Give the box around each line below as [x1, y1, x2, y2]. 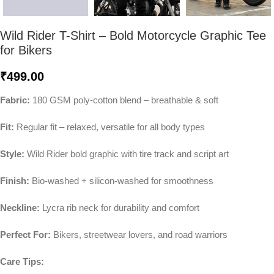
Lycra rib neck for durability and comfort [40, 202, 199, 213]
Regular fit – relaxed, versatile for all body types [14, 122, 205, 132]
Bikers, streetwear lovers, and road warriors [51, 229, 228, 240]
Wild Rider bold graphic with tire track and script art [24, 149, 229, 159]
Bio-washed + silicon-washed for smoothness [29, 176, 213, 186]
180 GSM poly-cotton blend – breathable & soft [30, 95, 218, 105]
